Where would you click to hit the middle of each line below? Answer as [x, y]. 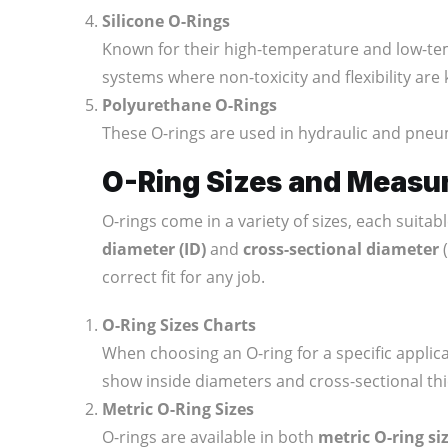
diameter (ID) [154, 248]
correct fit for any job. [183, 276]
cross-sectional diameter [341, 248]
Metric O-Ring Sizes [178, 408]
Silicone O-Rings [166, 20]
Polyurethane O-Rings [189, 104]
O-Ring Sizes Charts [179, 324]
